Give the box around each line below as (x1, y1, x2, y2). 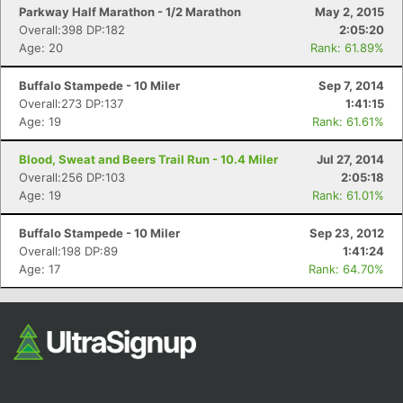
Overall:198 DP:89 (19, 244, 118, 258)
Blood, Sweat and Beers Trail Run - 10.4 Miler (19, 152, 278, 166)
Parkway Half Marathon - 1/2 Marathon (19, 4, 241, 19)
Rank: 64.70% (309, 262, 384, 276)
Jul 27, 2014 (317, 152, 384, 166)
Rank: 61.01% (312, 188, 384, 202)
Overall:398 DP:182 (19, 22, 125, 37)
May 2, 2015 (315, 4, 384, 19)
